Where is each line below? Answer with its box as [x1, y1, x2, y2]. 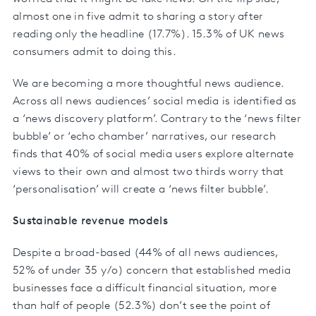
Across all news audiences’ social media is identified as [13, 95, 297, 107]
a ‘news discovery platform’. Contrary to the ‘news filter [13, 113, 302, 125]
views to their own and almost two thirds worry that [13, 166, 284, 178]
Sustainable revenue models [13, 215, 168, 227]
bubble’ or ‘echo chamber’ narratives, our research [13, 130, 276, 142]
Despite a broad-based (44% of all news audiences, [13, 247, 279, 259]
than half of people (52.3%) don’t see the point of [13, 300, 270, 312]
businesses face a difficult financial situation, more [13, 282, 276, 294]
